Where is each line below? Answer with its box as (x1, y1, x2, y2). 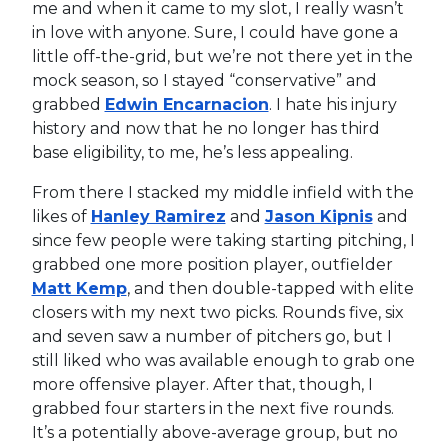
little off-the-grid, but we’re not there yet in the (31, 46, 413, 66)
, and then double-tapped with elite (126, 278, 414, 298)
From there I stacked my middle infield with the (31, 182, 414, 202)
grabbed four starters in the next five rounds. (31, 398, 394, 418)
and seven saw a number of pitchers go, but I (31, 326, 392, 346)
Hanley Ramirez (90, 206, 226, 226)
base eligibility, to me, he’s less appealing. (31, 142, 353, 162)
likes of (31, 206, 91, 226)
